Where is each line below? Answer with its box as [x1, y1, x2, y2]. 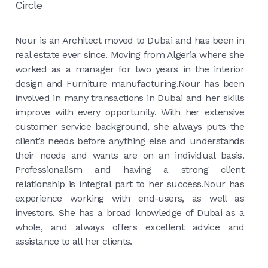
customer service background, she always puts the [15, 121, 244, 133]
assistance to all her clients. [15, 236, 132, 248]
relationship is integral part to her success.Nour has [15, 178, 244, 190]
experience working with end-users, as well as [15, 193, 244, 205]
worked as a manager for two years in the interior [15, 63, 244, 75]
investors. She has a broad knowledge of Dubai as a [15, 207, 244, 219]
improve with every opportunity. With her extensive [15, 106, 244, 118]
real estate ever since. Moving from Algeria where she [15, 49, 244, 61]
